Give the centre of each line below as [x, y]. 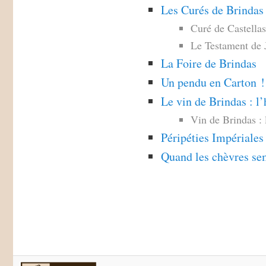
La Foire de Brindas [208, 63]
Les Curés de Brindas [212, 9]
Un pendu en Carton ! [213, 82]
